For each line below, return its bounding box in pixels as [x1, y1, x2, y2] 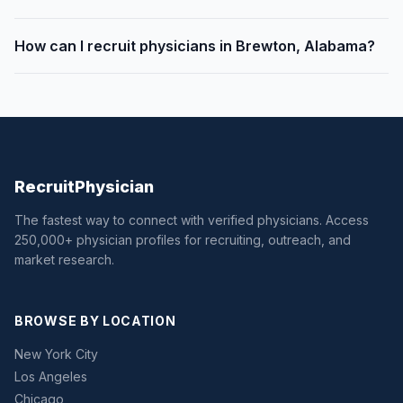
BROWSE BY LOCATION [14, 312, 176, 328]
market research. [14, 251, 114, 267]
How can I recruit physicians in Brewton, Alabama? [14, 36, 375, 55]
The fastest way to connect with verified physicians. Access [14, 211, 369, 228]
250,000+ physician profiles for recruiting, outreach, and [14, 231, 351, 247]
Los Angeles [14, 368, 87, 384]
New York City [14, 345, 98, 362]
